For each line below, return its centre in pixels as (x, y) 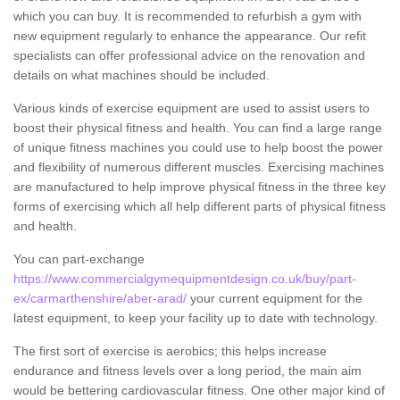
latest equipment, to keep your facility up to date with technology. (197, 317)
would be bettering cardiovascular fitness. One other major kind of (199, 390)
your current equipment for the (275, 298)
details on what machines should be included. (142, 75)
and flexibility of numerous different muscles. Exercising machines (199, 167)
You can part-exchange (79, 258)
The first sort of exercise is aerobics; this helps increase (170, 350)
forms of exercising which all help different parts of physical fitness (200, 206)
